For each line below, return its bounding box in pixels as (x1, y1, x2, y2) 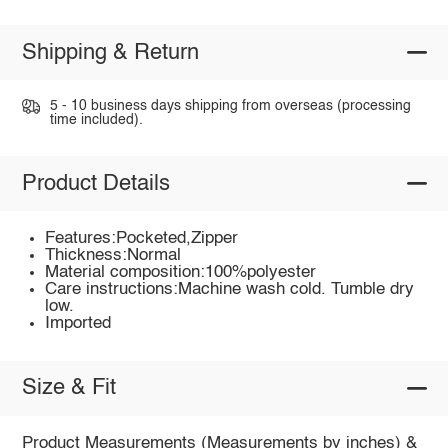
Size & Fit (21, 377, 116, 400)
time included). (49, 113, 143, 128)
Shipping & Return (21, 41, 199, 64)
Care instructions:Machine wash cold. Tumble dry (45, 281, 415, 299)
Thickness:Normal (45, 247, 182, 265)
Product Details (21, 172, 170, 195)
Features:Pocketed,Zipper (45, 230, 239, 248)
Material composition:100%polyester (45, 264, 317, 282)
